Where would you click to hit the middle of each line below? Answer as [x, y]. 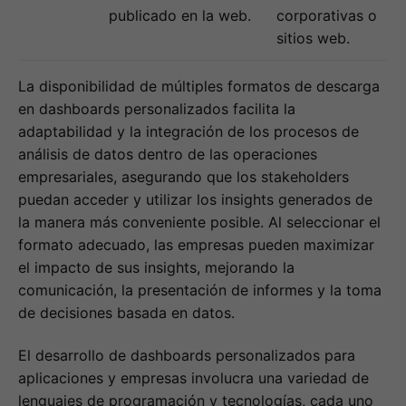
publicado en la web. [180, 16]
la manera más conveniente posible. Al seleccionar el [199, 222]
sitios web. [313, 39]
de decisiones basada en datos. [126, 313]
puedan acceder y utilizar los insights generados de [195, 200]
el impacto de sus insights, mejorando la [156, 268]
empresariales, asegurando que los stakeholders [184, 177]
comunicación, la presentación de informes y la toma [200, 290]
